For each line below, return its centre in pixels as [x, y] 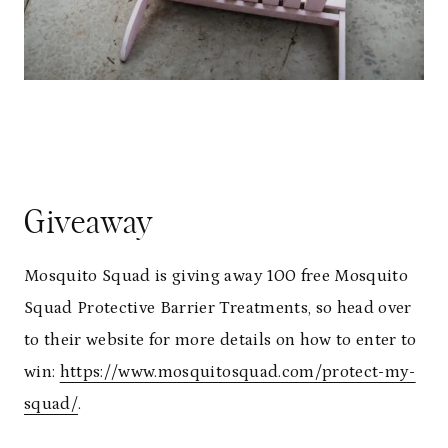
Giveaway [89, 223]
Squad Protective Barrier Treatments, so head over [218, 308]
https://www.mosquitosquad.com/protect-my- [237, 372]
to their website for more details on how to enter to [220, 340]
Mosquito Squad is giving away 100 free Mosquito [216, 276]
